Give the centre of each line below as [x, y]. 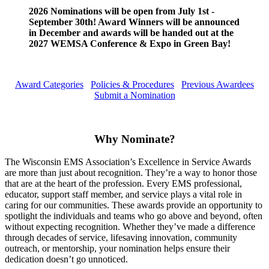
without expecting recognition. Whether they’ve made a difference [130, 227]
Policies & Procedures [132, 84]
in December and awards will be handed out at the [131, 32]
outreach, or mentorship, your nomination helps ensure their [117, 249]
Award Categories [49, 84]
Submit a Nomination [134, 95]
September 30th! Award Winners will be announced [134, 22]
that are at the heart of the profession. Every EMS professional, [123, 184]
